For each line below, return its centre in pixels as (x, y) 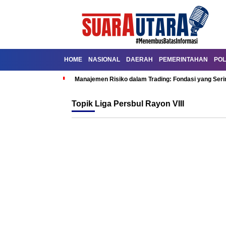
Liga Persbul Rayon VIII (139, 104)
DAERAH (139, 60)
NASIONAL (104, 60)
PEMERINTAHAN (183, 60)
